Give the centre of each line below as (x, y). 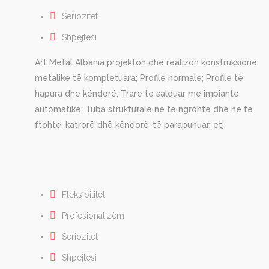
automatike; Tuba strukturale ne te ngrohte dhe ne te (144, 110)
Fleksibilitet (83, 195)
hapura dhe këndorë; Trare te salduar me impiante (137, 94)
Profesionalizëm (93, 216)
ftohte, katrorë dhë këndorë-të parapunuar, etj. (130, 125)
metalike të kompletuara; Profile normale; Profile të (139, 78)
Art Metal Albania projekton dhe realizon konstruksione (146, 63)
